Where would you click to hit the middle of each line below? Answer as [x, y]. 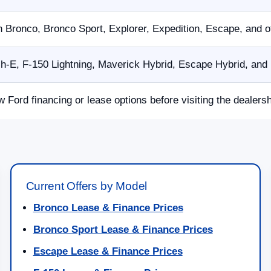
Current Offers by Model [87, 186]
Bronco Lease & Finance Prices [108, 208]
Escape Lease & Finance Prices [108, 252]
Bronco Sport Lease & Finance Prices [123, 230]
